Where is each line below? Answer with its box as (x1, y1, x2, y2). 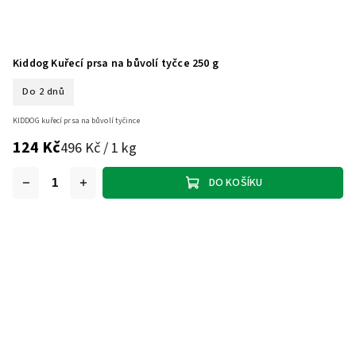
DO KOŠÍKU (208, 174, 263, 191)
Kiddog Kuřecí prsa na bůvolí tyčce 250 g (13, 55, 219, 72)
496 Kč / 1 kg (60, 137, 137, 158)
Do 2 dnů (22, 84, 64, 99)
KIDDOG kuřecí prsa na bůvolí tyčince (13, 115, 140, 127)
